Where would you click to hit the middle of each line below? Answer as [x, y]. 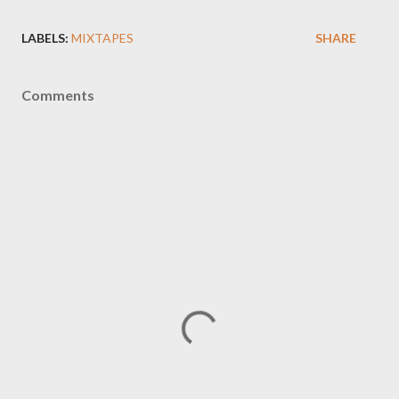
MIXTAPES [102, 38]
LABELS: [45, 38]
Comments [58, 95]
